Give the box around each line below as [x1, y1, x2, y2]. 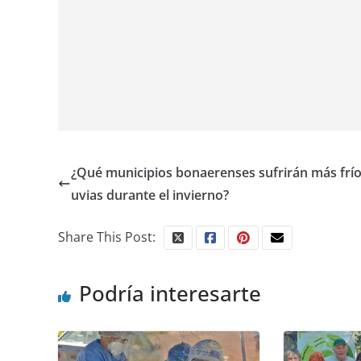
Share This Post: [58, 228, 156, 246]
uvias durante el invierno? [71, 186, 229, 204]
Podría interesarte [79, 279, 261, 308]
